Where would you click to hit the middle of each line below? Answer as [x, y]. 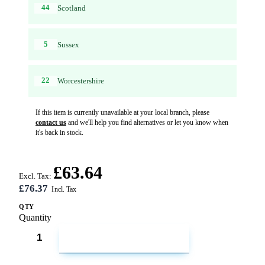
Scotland [71, 8]
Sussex [68, 44]
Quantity [35, 218]
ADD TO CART [132, 240]
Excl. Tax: [35, 176]
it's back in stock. [59, 132]
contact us [51, 122]
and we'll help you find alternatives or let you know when [147, 122]
